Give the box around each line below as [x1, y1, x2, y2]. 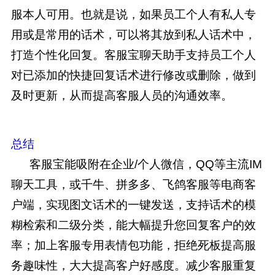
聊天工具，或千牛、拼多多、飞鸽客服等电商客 [11, 178, 256, 191]
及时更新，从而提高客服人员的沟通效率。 [11, 89, 233, 102]
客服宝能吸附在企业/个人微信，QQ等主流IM [11, 158, 262, 171]
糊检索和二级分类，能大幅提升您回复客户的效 [11, 219, 256, 231]
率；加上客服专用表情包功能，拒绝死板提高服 [11, 239, 256, 252]
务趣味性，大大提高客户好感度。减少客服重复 [11, 259, 256, 272]
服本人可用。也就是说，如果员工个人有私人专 [11, 8, 256, 21]
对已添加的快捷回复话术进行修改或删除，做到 [11, 69, 256, 82]
